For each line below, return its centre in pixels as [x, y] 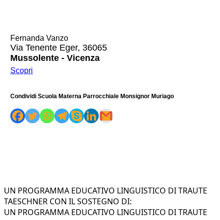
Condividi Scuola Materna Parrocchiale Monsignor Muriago [92, 96]
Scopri [21, 70]
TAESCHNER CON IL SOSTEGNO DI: [68, 201]
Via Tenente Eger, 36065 [58, 47]
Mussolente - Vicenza [55, 58]
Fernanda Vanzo [39, 38]
